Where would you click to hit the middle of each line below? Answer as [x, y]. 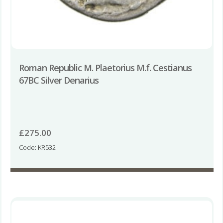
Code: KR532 [37, 147]
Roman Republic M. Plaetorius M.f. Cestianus [105, 67]
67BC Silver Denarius [58, 80]
